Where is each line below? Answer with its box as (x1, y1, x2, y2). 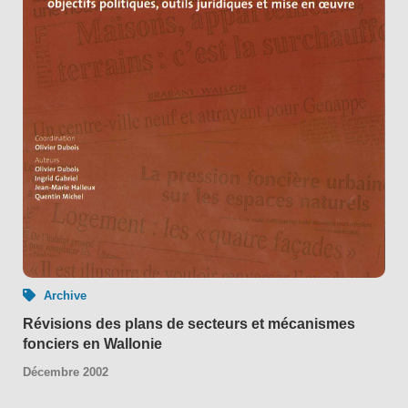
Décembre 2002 (23, 364, 108, 379)
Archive (43, 288, 87, 302)
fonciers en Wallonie (23, 335, 162, 352)
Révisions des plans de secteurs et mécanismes (23, 315, 355, 331)
